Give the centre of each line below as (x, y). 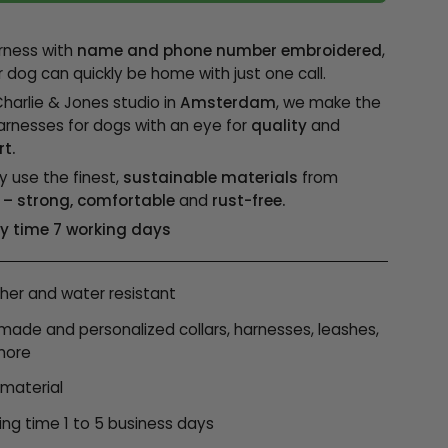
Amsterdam (228, 102)
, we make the (329, 102)
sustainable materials (211, 178)
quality (279, 125)
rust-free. (247, 201)
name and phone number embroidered (230, 50)
